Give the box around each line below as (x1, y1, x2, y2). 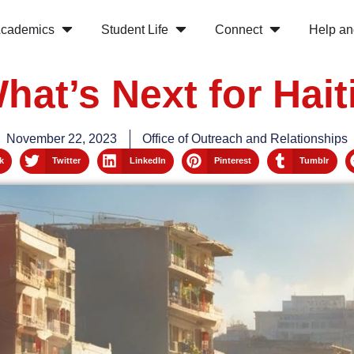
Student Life (100, 22, 168, 36)
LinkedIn (129, 156, 166, 166)
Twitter (52, 156, 81, 166)
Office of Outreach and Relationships (142, 132, 348, 146)
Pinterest (213, 156, 251, 166)
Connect (214, 22, 262, 36)
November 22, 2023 (6, 132, 117, 146)
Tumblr (299, 156, 330, 166)
